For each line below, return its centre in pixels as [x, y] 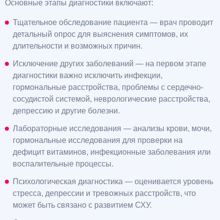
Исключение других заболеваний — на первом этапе [110, 64]
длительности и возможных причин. [78, 46]
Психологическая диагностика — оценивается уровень [113, 182]
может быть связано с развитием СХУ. [82, 205]
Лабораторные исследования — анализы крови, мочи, [112, 129]
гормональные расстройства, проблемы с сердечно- [108, 87]
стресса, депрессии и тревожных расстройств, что [104, 193]
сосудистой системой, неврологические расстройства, [111, 99]
